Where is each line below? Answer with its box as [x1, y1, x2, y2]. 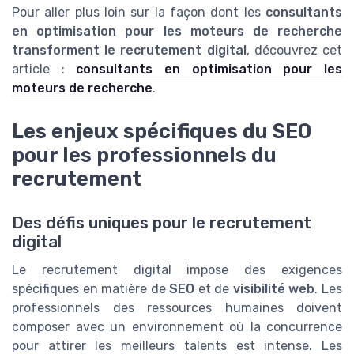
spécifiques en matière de [12, 281, 170, 296]
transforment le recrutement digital [12, 43, 247, 58]
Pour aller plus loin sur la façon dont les [12, 5, 265, 21]
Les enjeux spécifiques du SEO [12, 119, 311, 143]
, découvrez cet [246, 43, 343, 58]
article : [12, 62, 77, 77]
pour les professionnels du [12, 142, 277, 167]
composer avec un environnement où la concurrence [12, 318, 342, 334]
